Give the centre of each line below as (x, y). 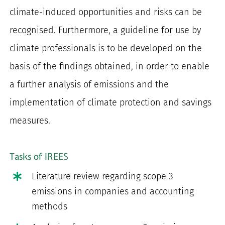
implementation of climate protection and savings (111, 103)
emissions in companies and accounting (113, 191)
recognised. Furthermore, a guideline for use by (105, 30)
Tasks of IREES (39, 156)
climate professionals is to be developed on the (106, 48)
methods (49, 206)
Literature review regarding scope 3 (102, 176)
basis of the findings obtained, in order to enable (110, 67)
